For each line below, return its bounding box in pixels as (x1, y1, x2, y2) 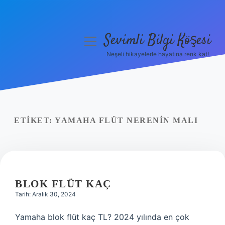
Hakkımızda (23, 137, 68, 147)
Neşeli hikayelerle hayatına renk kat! (106, 50, 209, 58)
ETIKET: (14, 116, 55, 125)
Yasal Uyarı (24, 113, 67, 123)
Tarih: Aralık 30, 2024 (15, 190, 76, 198)
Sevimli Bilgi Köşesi (104, 31, 211, 51)
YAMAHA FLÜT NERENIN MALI (55, 116, 198, 125)
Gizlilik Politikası (14, 88, 76, 98)
